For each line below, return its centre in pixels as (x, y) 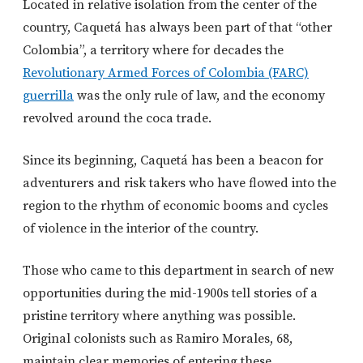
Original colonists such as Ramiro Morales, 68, (158, 339)
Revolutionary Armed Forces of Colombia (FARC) (166, 73)
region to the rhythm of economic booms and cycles (175, 206)
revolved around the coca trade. (117, 119)
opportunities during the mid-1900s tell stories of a (170, 294)
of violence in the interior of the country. (141, 229)
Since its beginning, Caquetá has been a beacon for (173, 161)
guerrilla (48, 96)
